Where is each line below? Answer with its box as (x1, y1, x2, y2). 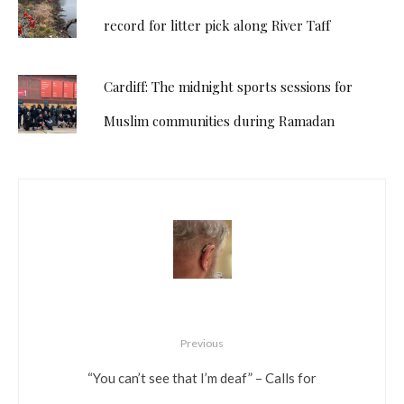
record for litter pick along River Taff (104, 16, 330, 35)
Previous (180, 336, 224, 351)
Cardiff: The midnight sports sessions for (104, 78, 353, 96)
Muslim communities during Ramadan (104, 112, 335, 131)
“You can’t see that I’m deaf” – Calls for (87, 370, 317, 387)
